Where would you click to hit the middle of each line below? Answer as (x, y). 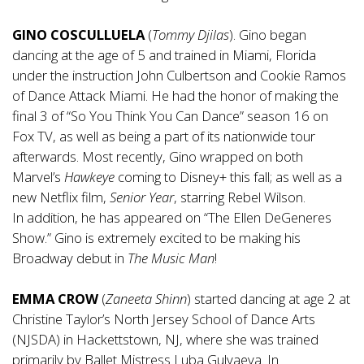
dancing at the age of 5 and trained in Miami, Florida (164, 55)
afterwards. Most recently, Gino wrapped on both (158, 157)
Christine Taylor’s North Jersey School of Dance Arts (164, 319)
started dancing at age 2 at (272, 299)
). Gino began (268, 35)
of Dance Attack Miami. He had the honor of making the (175, 96)
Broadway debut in (70, 258)
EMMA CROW (55, 299)
